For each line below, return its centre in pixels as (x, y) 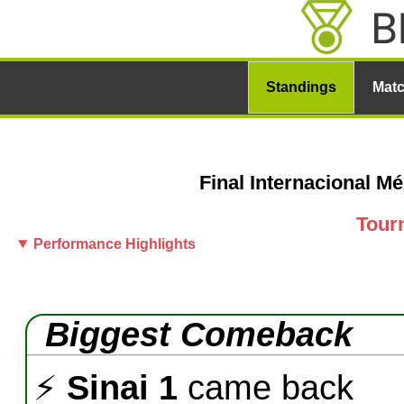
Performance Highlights (114, 244)
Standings (301, 87)
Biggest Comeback (199, 335)
